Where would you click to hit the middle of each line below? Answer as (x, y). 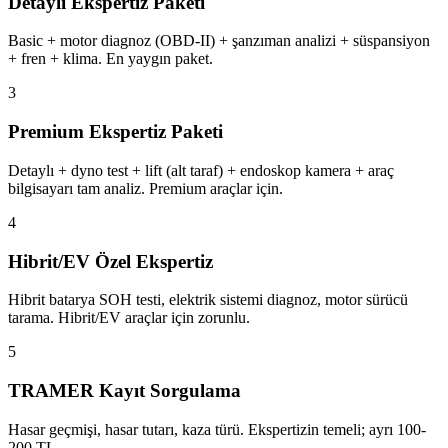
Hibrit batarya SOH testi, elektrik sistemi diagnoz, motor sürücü (208, 300)
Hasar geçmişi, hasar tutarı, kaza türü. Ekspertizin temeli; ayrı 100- (217, 429)
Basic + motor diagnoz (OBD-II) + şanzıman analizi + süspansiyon (219, 41)
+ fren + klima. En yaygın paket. (110, 59)
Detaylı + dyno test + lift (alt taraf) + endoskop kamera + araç (201, 170)
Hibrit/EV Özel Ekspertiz (110, 261)
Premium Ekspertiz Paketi (115, 132)
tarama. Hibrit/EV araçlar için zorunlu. (129, 318)
